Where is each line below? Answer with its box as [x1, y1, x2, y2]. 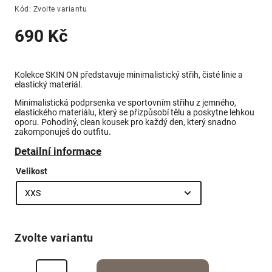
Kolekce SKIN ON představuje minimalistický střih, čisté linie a [15, 70, 243, 80]
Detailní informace [15, 145, 101, 158]
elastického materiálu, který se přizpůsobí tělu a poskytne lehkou [15, 107, 254, 118]
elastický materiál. [15, 80, 83, 90]
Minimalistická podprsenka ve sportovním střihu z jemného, [15, 98, 236, 108]
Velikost [16, 166, 47, 177]
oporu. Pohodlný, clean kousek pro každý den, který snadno [15, 117, 236, 127]
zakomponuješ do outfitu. [15, 127, 111, 137]
